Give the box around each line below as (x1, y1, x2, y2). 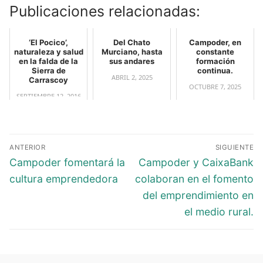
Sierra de (31, 66, 66, 76)
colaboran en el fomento (135, 172, 254, 185)
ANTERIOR (9, 143, 45, 151)
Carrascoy (29, 75, 68, 85)
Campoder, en (189, 38, 241, 48)
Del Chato (113, 38, 150, 48)
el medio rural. (184, 205, 254, 218)
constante (196, 47, 234, 57)
